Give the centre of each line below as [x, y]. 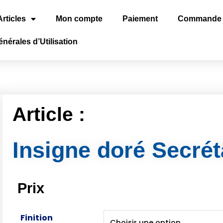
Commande [200, 18]
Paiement [140, 18]
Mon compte [79, 18]
